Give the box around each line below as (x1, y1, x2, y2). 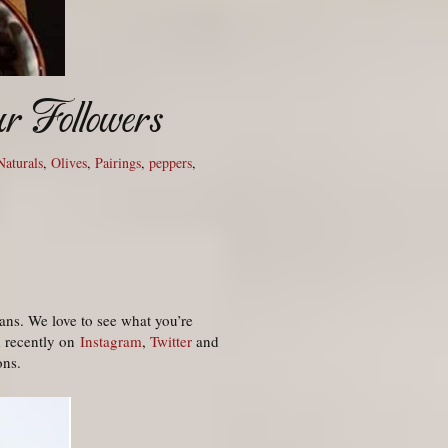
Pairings (95, 153, 141, 173)
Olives (51, 153, 87, 173)
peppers (149, 153, 192, 173)
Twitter (150, 331, 192, 352)
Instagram (80, 331, 142, 352)
